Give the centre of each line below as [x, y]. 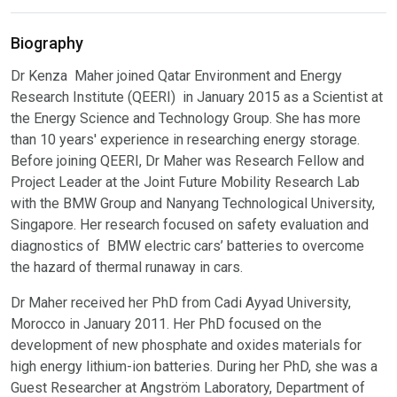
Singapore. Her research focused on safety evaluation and [190, 225]
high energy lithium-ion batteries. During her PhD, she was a [194, 366]
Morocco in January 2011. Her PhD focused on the [166, 324]
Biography [47, 43]
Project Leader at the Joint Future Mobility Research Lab [185, 182]
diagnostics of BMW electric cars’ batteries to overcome [187, 246]
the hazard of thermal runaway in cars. [127, 267]
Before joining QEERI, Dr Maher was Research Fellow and [187, 161]
